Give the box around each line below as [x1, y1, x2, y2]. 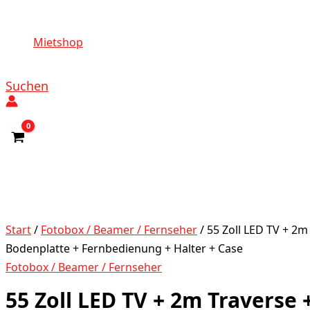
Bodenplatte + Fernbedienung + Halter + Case [6, 241, 243, 256]
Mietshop [33, 35, 83, 50]
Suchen [6, 77, 48, 94]
